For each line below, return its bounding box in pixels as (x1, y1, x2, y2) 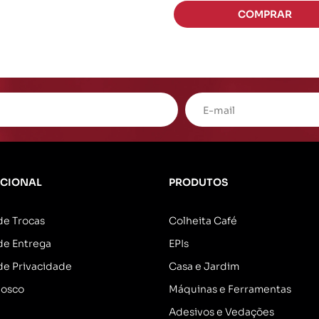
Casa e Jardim (168, 260, 239, 273)
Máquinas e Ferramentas (168, 283, 291, 296)
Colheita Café (168, 214, 237, 227)
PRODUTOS (168, 176, 228, 189)
